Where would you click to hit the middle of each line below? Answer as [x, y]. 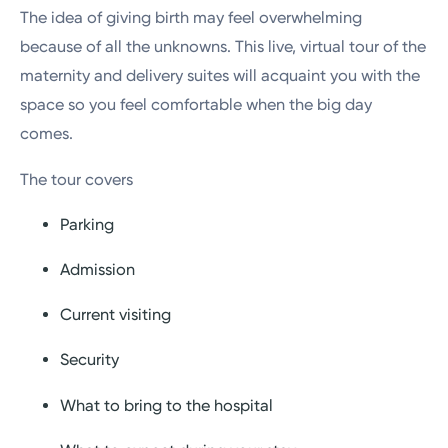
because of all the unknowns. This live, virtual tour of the [223, 47]
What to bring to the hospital [167, 405]
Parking [87, 224]
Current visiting [116, 315]
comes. [47, 134]
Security [90, 360]
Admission [98, 269]
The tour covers [77, 179]
